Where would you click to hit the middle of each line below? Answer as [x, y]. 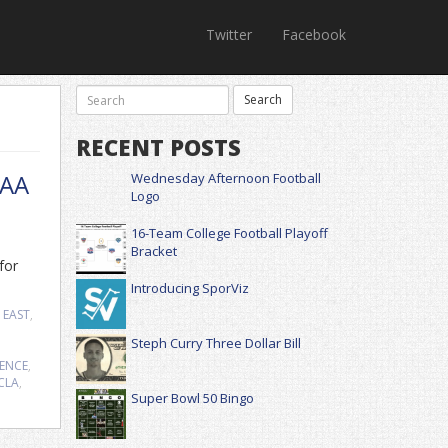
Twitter [229, 34]
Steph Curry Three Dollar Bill [216, 343]
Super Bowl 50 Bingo [192, 398]
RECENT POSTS [158, 147]
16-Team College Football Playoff [229, 233]
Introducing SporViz [190, 288]
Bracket [154, 251]
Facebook [314, 34]
